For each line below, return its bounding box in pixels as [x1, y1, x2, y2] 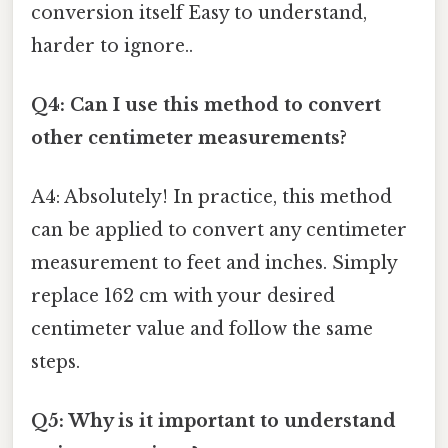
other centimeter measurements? [31, 126, 347, 149]
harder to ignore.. [31, 34, 193, 57]
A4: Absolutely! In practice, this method [31, 186, 392, 209]
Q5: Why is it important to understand [31, 410, 396, 433]
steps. [31, 351, 80, 374]
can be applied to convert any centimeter [31, 219, 407, 242]
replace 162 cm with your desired [31, 285, 335, 308]
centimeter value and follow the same [31, 318, 373, 341]
